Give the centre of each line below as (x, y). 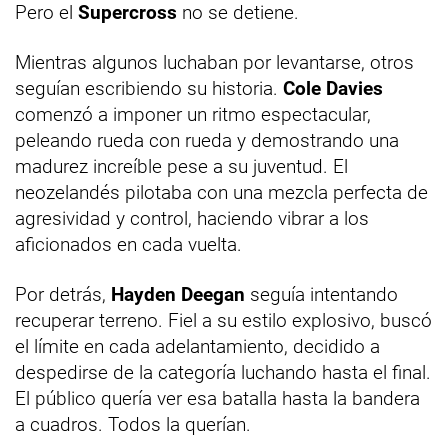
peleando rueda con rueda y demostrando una (207, 140)
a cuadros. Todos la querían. (133, 424)
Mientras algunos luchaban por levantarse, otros (214, 62)
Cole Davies (333, 88)
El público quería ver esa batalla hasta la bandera (217, 398)
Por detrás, (63, 294)
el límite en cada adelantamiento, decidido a (197, 346)
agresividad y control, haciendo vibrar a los (192, 218)
